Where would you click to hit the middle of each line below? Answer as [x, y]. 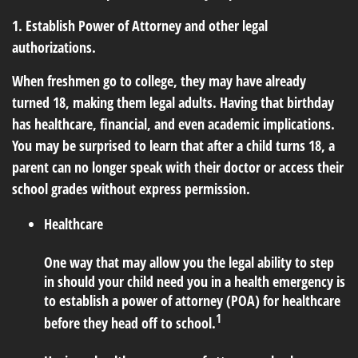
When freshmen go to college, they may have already [159, 81]
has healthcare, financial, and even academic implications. [173, 124]
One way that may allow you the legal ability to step [189, 263]
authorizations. [54, 48]
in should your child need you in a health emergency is [195, 282]
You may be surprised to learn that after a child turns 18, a [173, 146]
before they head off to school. [130, 323]
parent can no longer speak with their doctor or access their [178, 167]
